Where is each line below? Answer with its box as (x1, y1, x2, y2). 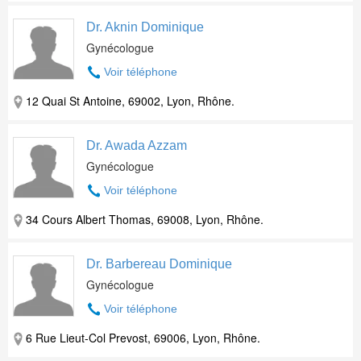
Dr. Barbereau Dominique (86, 257, 232, 271)
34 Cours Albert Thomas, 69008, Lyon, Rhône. (26, 211, 263, 227)
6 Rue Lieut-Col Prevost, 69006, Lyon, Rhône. (26, 330, 260, 346)
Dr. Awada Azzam (86, 139, 187, 152)
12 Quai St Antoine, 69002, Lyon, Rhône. (26, 93, 234, 109)
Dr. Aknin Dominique (86, 20, 204, 34)
